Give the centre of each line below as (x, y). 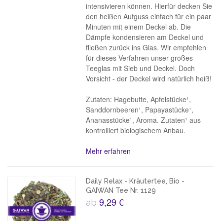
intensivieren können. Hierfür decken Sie (149, 6)
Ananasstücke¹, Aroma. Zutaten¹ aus (144, 120)
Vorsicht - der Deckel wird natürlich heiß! (149, 78)
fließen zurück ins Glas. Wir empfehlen (146, 47)
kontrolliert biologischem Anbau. (136, 130)
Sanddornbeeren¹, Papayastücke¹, (140, 110)
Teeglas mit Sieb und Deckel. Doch (141, 68)
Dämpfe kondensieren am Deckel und (145, 37)
